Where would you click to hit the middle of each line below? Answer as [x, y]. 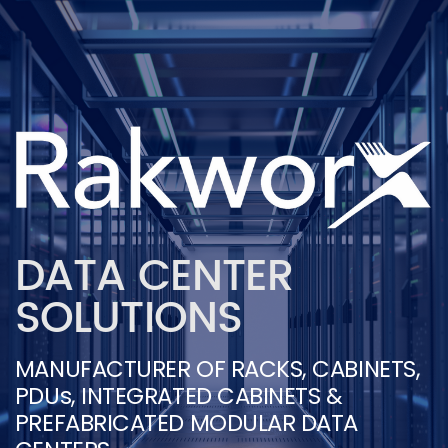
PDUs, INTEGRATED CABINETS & [178, 396]
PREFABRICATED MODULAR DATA [186, 423]
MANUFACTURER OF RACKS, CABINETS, [217, 369]
